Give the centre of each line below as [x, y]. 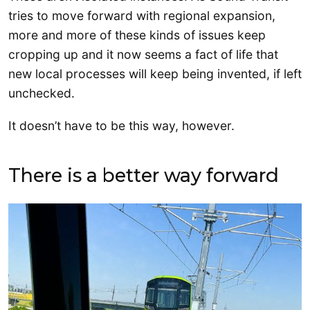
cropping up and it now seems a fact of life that [143, 54]
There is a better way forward [144, 175]
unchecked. [43, 93]
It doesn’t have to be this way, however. [123, 125]
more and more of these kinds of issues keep [137, 35]
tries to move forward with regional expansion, [142, 15]
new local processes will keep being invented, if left [155, 73]
